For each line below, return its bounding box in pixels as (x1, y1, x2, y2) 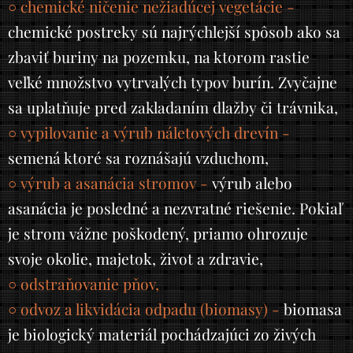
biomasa (280, 299, 342, 320)
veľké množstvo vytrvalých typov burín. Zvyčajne (8, 72, 337, 93)
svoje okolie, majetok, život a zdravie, (8, 248, 263, 269)
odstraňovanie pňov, (17, 273, 159, 295)
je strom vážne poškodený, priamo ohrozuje (8, 223, 308, 244)
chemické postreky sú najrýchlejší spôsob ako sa (8, 21, 340, 43)
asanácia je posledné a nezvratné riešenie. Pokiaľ (8, 198, 342, 219)
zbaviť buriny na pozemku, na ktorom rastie (8, 46, 310, 68)
